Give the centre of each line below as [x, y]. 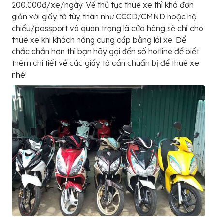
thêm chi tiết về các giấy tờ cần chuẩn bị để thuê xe [105, 63]
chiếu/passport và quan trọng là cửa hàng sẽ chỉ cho [108, 28]
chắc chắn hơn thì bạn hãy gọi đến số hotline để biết [105, 51]
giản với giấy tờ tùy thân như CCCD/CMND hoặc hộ [104, 16]
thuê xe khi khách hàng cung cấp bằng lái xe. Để [99, 39]
